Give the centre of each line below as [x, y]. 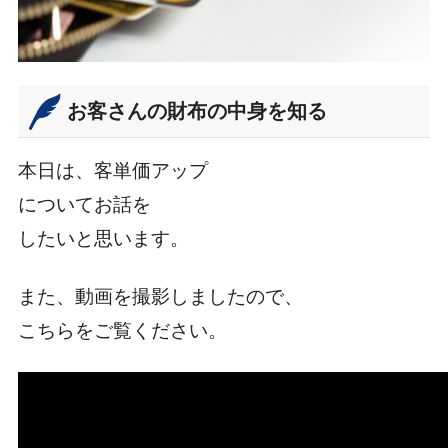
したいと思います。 [103, 239]
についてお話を [84, 205]
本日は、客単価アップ [112, 171]
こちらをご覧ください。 [122, 331]
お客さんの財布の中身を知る [197, 110]
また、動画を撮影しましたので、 [160, 297]
